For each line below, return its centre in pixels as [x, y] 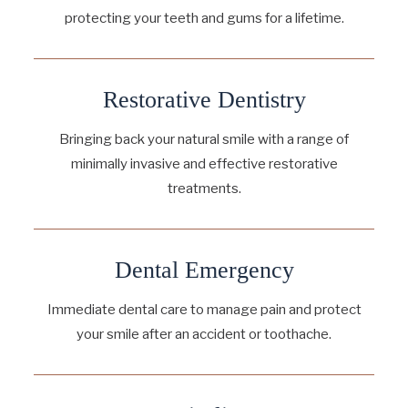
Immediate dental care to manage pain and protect [204, 309]
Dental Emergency [204, 270]
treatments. [204, 188]
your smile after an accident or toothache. [204, 334]
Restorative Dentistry [204, 99]
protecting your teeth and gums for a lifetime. [204, 18]
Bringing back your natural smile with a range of [204, 139]
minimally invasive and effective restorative [204, 163]
